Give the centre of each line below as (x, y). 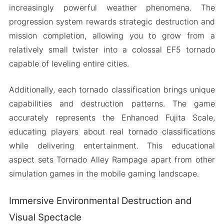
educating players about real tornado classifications (112, 131)
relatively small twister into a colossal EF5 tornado (112, 49)
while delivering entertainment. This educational (112, 145)
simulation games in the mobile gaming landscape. (104, 173)
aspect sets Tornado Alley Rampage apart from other (112, 159)
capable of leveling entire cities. (69, 63)
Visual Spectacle (45, 217)
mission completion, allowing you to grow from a (112, 35)
